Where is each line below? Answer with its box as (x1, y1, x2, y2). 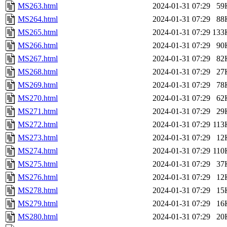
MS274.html (18, 146, 58, 156)
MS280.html (18, 212, 58, 221)
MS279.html (18, 199, 58, 208)
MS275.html (18, 160, 58, 169)
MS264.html (18, 15, 58, 24)
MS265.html (18, 28, 58, 37)
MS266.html (18, 41, 58, 50)
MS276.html (18, 173, 58, 182)
